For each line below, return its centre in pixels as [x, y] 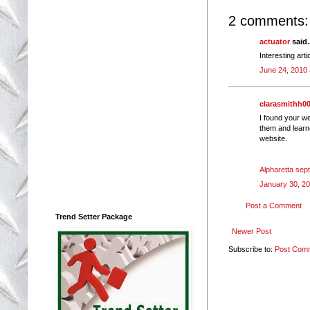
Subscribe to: [252, 249]
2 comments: [268, 20]
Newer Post [252, 231]
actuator [275, 41]
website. [273, 139]
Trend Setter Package [94, 216]
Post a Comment [274, 206]
